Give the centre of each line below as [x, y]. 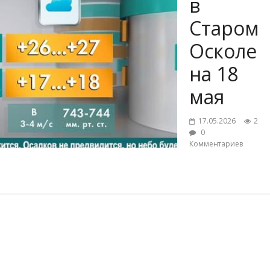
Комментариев [216, 144]
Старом [224, 28]
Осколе [223, 51]
